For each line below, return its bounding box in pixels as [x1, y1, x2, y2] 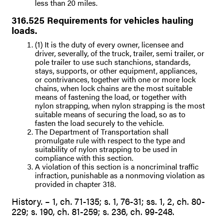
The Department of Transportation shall [35, 126, 169, 138]
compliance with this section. [35, 152, 133, 164]
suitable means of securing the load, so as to [35, 108, 186, 120]
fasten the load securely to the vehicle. [35, 117, 164, 129]
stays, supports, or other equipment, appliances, [35, 65, 197, 77]
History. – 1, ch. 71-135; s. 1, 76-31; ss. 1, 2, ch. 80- [12, 195, 205, 208]
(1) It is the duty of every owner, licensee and [35, 39, 184, 50]
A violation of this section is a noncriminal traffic [35, 161, 199, 172]
